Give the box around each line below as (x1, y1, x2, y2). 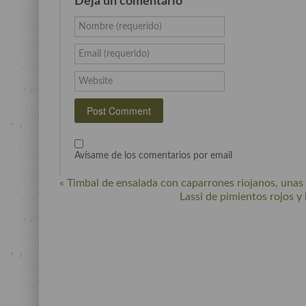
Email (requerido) (79, 49, 150, 59)
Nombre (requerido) (79, 22, 162, 32)
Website (79, 76, 113, 87)
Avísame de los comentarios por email (74, 150, 232, 161)
